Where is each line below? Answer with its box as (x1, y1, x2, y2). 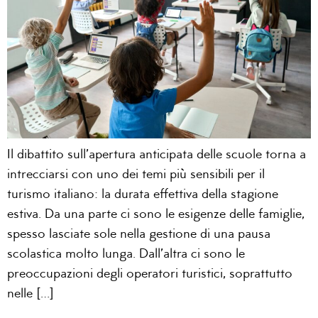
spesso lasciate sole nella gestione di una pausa (7, 228, 270, 242)
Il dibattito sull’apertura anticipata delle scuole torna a (7, 148, 306, 163)
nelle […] (7, 287, 54, 302)
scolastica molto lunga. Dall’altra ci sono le (7, 248, 245, 262)
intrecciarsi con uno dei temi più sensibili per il (7, 168, 265, 182)
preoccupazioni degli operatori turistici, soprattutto (7, 268, 292, 282)
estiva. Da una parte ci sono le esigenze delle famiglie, (7, 208, 305, 222)
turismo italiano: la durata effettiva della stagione (7, 188, 278, 202)
